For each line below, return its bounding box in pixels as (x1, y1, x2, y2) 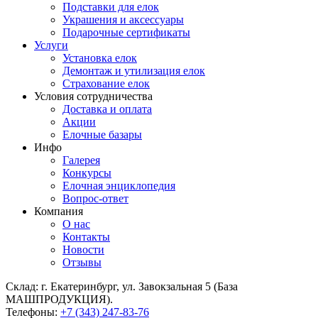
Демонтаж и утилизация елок (62, 64, 205, 77)
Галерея (62, 153, 100, 166)
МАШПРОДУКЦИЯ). (6, 292, 113, 305)
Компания (34, 204, 83, 217)
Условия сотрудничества (34, 89, 153, 102)
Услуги (34, 38, 68, 51)
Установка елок (62, 51, 137, 64)
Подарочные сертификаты (62, 26, 190, 38)
